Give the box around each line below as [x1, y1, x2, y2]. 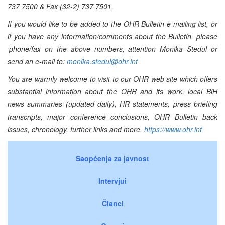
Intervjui [98, 175, 127, 186]
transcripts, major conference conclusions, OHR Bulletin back [8, 111, 217, 122]
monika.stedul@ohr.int [67, 56, 138, 66]
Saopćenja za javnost [76, 153, 149, 163]
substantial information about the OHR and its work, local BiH [8, 86, 217, 96]
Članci [101, 198, 124, 208]
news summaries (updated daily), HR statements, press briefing [8, 98, 217, 109]
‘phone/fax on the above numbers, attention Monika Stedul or [8, 43, 217, 54]
